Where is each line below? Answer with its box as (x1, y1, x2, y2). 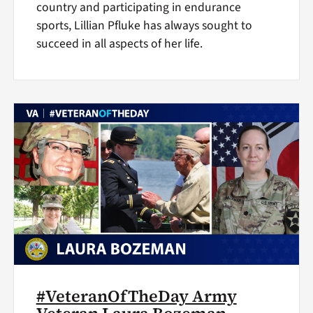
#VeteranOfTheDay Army (36, 285, 237, 308)
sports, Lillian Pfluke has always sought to (36, 17, 252, 34)
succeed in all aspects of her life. (36, 35, 203, 52)
